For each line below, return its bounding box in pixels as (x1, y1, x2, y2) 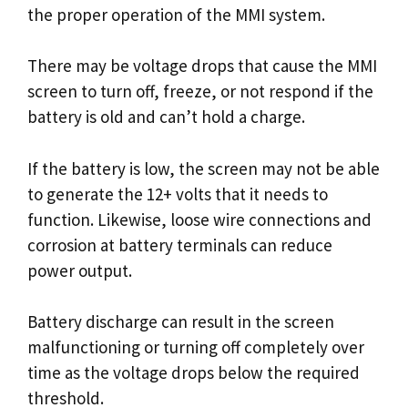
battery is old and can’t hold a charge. (27, 106, 305, 127)
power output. (27, 259, 132, 281)
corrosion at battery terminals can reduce (27, 233, 332, 256)
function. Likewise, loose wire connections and (27, 208, 372, 230)
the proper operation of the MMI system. (27, 3, 325, 25)
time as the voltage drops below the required (27, 362, 360, 383)
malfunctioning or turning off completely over (27, 336, 364, 358)
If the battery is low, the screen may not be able (27, 157, 380, 179)
